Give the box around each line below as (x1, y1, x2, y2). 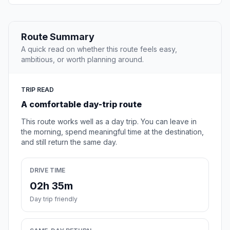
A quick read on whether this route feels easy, (21, 45, 177, 54)
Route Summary (21, 31, 94, 43)
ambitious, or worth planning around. (21, 55, 144, 64)
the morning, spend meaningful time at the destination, (21, 127, 204, 137)
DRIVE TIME (30, 166, 65, 175)
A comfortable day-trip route (21, 99, 142, 110)
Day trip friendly (30, 195, 78, 203)
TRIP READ (21, 86, 54, 94)
